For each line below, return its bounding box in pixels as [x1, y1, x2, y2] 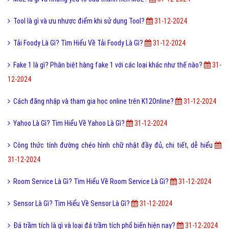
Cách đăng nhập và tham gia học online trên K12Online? [13, 97, 175, 106]
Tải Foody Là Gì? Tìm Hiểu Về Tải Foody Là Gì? [13, 39, 145, 48]
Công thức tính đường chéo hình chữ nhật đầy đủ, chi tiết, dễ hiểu [13, 141, 215, 150]
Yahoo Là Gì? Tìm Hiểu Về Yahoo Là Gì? [13, 119, 126, 128]
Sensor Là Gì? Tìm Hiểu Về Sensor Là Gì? [13, 199, 131, 208]
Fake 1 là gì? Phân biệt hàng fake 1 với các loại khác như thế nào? [13, 61, 204, 70]
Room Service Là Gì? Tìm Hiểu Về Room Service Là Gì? [13, 177, 170, 186]
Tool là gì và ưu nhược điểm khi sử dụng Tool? [13, 17, 146, 26]
